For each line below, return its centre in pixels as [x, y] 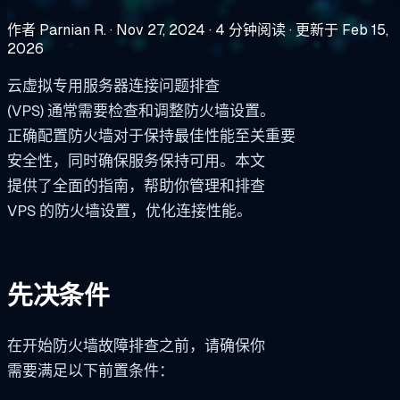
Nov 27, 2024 [161, 29]
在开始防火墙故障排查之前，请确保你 [136, 346]
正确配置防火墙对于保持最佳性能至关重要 [151, 135]
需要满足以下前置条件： [91, 371]
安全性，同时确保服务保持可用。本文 [136, 160]
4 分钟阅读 [250, 29]
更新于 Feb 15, [342, 29]
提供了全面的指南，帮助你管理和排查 [136, 185]
